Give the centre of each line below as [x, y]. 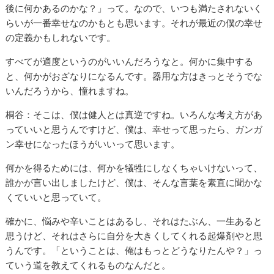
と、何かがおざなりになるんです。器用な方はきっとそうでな [134, 76]
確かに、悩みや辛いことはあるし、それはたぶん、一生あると [134, 221]
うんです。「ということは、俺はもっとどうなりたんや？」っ [134, 251]
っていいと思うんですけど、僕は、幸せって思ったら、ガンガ [134, 130]
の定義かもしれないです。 [61, 38]
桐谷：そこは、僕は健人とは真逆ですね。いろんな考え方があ [134, 115]
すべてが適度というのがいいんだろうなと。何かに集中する [130, 62]
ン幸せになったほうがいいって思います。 [93, 144]
